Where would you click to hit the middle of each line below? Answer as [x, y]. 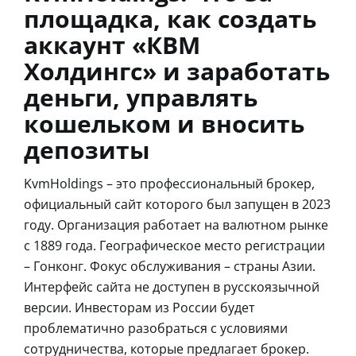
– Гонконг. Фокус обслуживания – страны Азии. [170, 266]
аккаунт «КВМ [112, 44]
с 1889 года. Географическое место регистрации [174, 245]
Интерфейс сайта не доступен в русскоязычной [172, 286]
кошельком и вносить [164, 123]
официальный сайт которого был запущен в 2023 [177, 204]
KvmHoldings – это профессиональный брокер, [169, 183]
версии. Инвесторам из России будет [139, 307]
